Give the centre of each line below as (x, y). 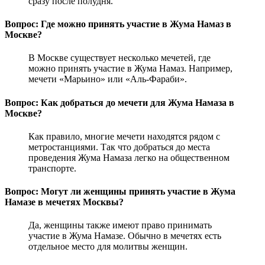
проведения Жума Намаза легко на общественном (129, 157)
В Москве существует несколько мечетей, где (119, 58)
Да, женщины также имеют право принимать (120, 225)
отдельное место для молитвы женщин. (108, 247)
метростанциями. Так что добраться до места (119, 147)
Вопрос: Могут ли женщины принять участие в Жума (120, 192)
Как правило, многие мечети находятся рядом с (124, 136)
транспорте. (52, 168)
